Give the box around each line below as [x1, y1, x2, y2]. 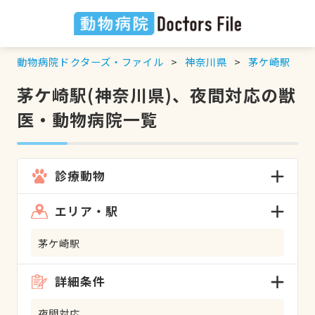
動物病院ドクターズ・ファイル [16, 53, 165, 69]
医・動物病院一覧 [16, 106, 158, 131]
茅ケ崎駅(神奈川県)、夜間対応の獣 [16, 82, 296, 107]
